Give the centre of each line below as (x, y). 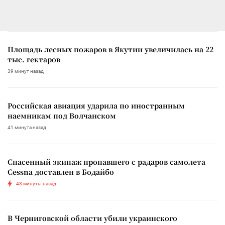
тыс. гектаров (34, 59)
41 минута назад (27, 127)
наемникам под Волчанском (62, 115)
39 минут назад (26, 71)
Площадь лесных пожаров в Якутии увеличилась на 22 (110, 49)
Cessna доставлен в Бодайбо (61, 172)
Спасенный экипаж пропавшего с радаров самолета (106, 161)
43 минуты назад (36, 183)
